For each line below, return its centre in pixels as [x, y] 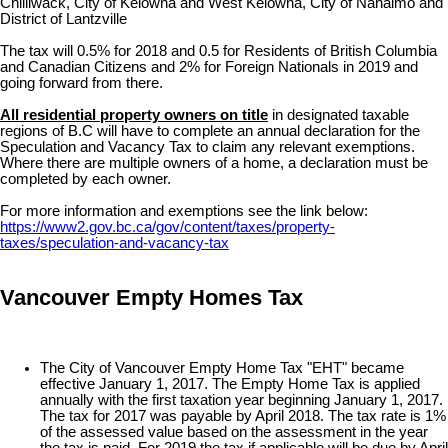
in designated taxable [338, 114]
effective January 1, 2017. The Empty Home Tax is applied [230, 383]
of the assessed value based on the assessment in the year [234, 431]
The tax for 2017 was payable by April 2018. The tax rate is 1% [243, 415]
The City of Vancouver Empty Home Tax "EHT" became [222, 367]
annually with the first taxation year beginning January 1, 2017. [241, 399]
